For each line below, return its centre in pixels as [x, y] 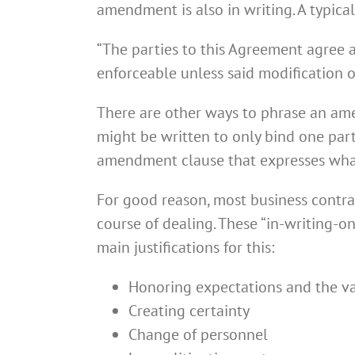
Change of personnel [198, 335]
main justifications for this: [185, 248]
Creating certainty [189, 311]
